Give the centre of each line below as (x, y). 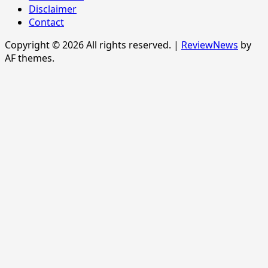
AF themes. (30, 58)
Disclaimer (53, 9)
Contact (46, 22)
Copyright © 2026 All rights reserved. (89, 45)
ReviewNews (210, 45)
